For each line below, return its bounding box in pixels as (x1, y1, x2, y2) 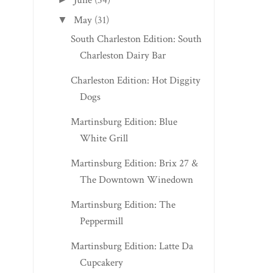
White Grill (79, 131, 128, 145)
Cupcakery (79, 255, 123, 269)
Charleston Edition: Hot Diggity (70, 73, 200, 87)
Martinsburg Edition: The (70, 197, 175, 211)
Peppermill (79, 214, 123, 228)
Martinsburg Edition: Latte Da (70, 239, 193, 253)
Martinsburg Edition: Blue (70, 115, 177, 129)
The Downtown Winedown (79, 172, 193, 186)
